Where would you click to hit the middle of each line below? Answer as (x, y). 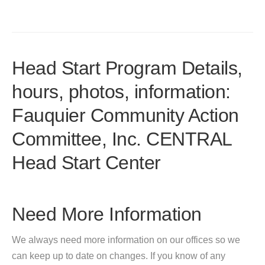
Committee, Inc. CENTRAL (122, 139)
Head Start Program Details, (127, 68)
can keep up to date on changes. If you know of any (119, 256)
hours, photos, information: (121, 92)
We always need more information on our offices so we (126, 240)
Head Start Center (86, 163)
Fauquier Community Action (125, 115)
